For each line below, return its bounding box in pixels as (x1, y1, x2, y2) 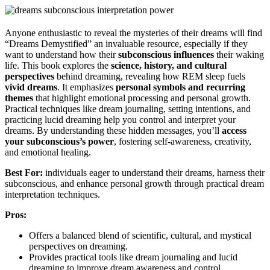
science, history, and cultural (111, 60, 227, 71)
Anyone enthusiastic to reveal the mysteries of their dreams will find (5, 28, 262, 39)
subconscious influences (118, 49, 214, 60)
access (222, 125, 246, 136)
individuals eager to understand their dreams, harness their (43, 168, 265, 178)
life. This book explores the (5, 60, 111, 71)
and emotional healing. (5, 147, 91, 158)
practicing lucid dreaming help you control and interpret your (5, 115, 236, 125)
